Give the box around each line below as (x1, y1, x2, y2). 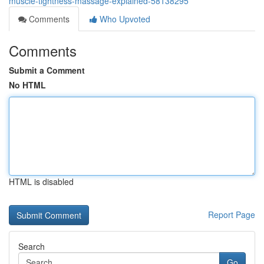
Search (18, 240, 45, 252)
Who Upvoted (97, 13, 150, 25)
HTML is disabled (9, 176, 74, 187)
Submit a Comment (9, 64, 85, 76)
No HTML (9, 79, 46, 91)
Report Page (208, 209, 255, 220)
